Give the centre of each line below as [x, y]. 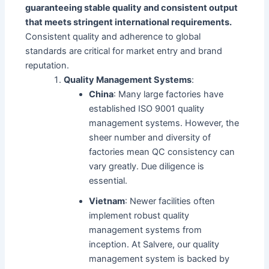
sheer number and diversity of [150, 138]
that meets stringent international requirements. [129, 23]
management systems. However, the [164, 123]
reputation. [47, 66]
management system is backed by [159, 259]
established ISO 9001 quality [147, 109]
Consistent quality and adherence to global [113, 37]
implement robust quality [139, 216]
